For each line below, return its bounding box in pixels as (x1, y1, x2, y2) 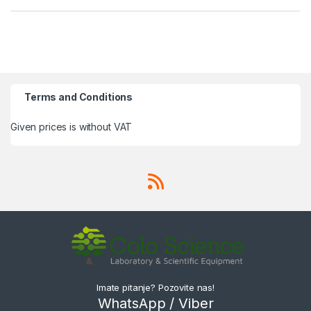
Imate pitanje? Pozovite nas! (96, 281, 215, 293)
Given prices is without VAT (10, 121, 133, 133)
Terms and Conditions (24, 91, 133, 103)
